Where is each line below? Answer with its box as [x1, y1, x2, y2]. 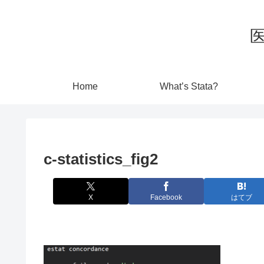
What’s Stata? [159, 81, 218, 91]
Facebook [150, 193, 182, 202]
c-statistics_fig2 [44, 150, 158, 168]
